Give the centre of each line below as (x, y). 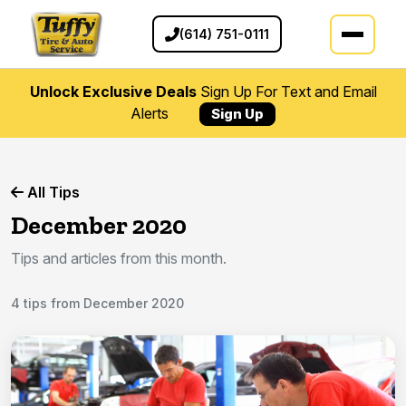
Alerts (151, 114)
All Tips (52, 193)
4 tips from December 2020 (97, 304)
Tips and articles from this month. (119, 259)
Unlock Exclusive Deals (113, 92)
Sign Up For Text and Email (286, 92)
